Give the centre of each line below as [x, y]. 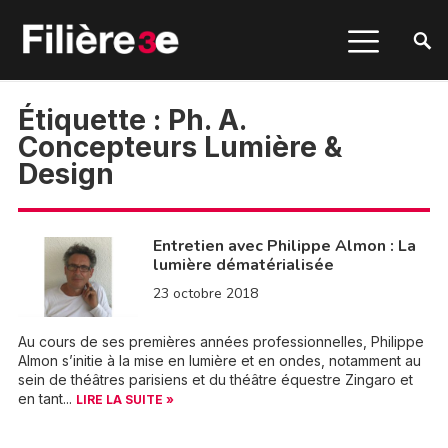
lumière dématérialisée [243, 265]
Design [65, 174]
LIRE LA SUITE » [124, 399]
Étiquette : [92, 120]
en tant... [46, 398]
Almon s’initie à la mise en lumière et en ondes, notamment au [219, 360]
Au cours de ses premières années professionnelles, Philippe [220, 341]
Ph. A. [206, 120]
